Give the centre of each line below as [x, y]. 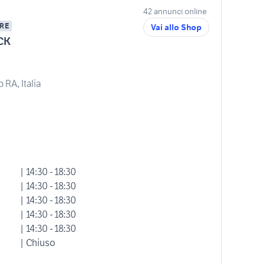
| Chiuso [37, 243]
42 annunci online [175, 11]
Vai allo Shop [176, 27]
